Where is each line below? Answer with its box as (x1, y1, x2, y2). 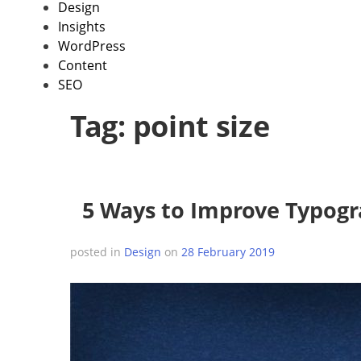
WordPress (58, 37, 126, 55)
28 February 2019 (181, 244, 275, 259)
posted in (70, 244, 124, 259)
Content (58, 56, 107, 74)
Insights (58, 18, 106, 35)
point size (132, 106, 270, 146)
